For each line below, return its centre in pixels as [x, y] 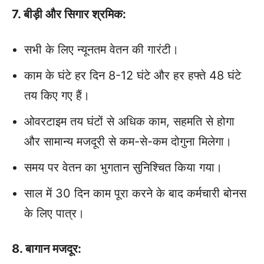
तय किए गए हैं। [57, 96]
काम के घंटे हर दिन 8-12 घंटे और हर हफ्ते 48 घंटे [133, 76]
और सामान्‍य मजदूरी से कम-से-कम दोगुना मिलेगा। [128, 142]
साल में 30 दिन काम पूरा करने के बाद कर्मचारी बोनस [135, 194]
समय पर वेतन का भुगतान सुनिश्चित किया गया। [123, 168]
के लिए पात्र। [54, 214]
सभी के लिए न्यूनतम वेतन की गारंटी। [101, 50]
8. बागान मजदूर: [47, 249]
